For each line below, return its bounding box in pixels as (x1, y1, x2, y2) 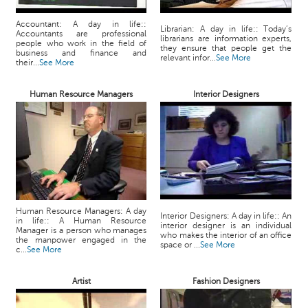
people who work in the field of (16, 38, 147, 48)
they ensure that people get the (160, 43, 292, 53)
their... (16, 58, 40, 67)
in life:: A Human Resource (16, 216, 147, 225)
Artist (71, 276, 91, 286)
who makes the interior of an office (160, 230, 292, 240)
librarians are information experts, (160, 34, 292, 43)
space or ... (160, 240, 201, 250)
